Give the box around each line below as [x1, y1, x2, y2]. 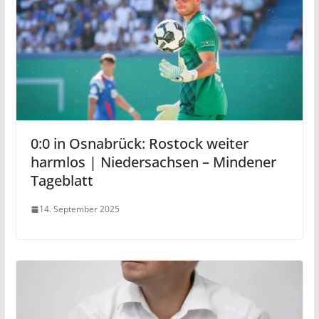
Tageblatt [30, 171, 93, 191]
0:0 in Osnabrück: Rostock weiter [30, 134, 249, 154]
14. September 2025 [38, 203, 120, 216]
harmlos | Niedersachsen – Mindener [30, 152, 276, 172]
